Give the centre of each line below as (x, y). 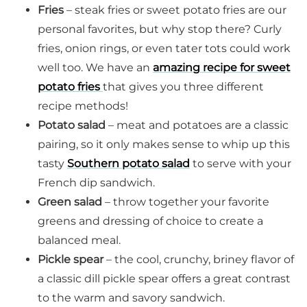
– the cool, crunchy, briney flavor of (199, 260)
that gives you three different (183, 87)
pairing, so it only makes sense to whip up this (164, 145)
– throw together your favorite (186, 202)
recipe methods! (83, 106)
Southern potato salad (128, 164)
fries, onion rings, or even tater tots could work (164, 49)
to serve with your (241, 164)
